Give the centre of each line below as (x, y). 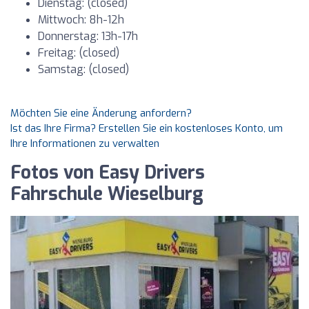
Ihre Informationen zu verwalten (85, 143)
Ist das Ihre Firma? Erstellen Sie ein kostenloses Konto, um (147, 128)
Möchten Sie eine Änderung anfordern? (101, 113)
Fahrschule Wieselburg (107, 194)
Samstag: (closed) (83, 69)
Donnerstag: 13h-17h (88, 36)
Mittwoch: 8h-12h (81, 20)
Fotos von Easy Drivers (108, 173)
